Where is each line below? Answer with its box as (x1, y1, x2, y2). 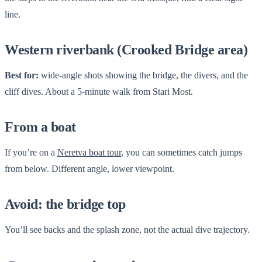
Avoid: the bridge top (5, 196, 126, 212)
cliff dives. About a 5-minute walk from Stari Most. (5, 86, 193, 96)
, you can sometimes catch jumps (121, 147, 242, 157)
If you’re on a (5, 147, 57, 157)
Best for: (5, 70, 39, 80)
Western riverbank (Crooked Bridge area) (5, 42, 248, 57)
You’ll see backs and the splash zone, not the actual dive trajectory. (5, 224, 250, 235)
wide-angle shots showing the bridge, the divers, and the (39, 70, 248, 80)
